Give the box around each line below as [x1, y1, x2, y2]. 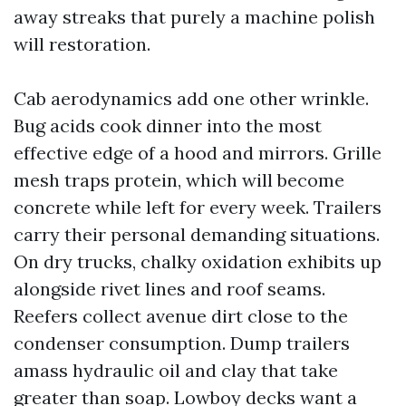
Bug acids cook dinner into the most [14, 114, 322, 137]
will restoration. [14, 33, 150, 55]
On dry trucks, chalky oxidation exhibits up [14, 250, 382, 273]
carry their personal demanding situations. [14, 223, 380, 246]
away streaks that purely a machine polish [14, 5, 375, 28]
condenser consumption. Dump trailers [14, 332, 350, 354]
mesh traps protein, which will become [14, 169, 344, 191]
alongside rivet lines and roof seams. [14, 277, 325, 300]
